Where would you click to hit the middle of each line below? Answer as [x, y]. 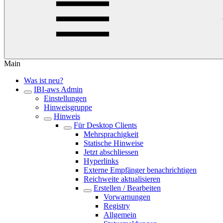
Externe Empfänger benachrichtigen [140, 170]
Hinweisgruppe [68, 107]
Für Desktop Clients [105, 125]
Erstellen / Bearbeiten [127, 188]
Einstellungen [65, 98]
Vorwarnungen [127, 197]
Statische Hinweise [113, 143]
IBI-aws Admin [58, 89]
